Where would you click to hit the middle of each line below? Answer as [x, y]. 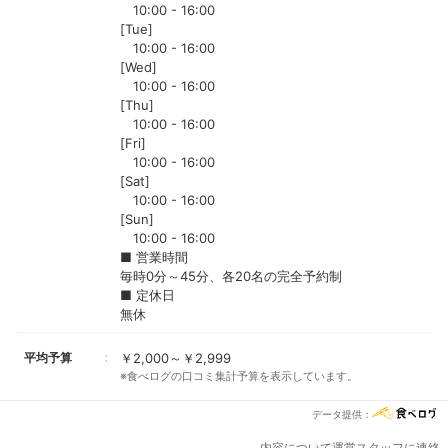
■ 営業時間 [154, 257]
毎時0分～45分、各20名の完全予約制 [231, 276]
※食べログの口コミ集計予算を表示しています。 [239, 376]
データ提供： [342, 413]
